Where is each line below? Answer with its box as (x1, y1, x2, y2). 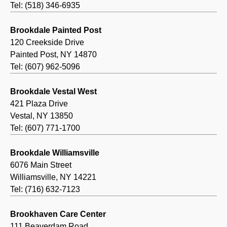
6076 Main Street (10, 161, 71, 170)
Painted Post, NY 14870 (10, 50, 97, 59)
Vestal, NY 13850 (10, 111, 73, 121)
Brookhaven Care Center (10, 210, 106, 219)
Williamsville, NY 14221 (10, 173, 96, 182)
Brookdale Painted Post (10, 26, 101, 35)
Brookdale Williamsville (10, 148, 99, 158)
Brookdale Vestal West (10, 87, 97, 96)
